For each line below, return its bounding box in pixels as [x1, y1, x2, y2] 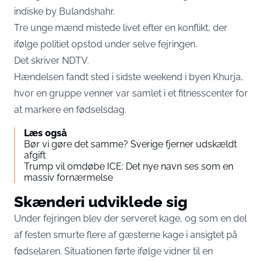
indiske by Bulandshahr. [14, 5, 115, 17]
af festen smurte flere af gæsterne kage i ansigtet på [14, 229, 237, 240]
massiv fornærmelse [24, 171, 113, 183]
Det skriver [14, 54, 62, 66]
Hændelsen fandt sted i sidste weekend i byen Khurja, [14, 71, 243, 82]
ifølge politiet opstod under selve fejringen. [14, 38, 197, 50]
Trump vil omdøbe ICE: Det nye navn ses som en [24, 160, 233, 172]
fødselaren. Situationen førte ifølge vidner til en [14, 245, 213, 257]
